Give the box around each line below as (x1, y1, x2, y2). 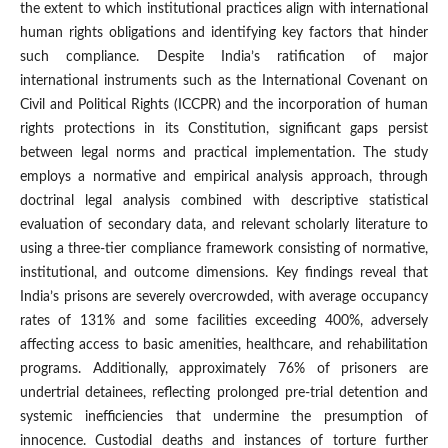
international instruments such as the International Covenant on (19, 74, 429, 89)
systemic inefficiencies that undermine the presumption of (19, 410, 429, 425)
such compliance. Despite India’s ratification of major (19, 50, 429, 65)
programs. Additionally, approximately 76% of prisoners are (19, 362, 429, 377)
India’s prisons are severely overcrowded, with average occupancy (19, 290, 429, 305)
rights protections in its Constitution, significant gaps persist (19, 122, 429, 137)
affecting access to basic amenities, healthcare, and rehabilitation (19, 338, 429, 353)
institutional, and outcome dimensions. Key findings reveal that (19, 266, 429, 281)
